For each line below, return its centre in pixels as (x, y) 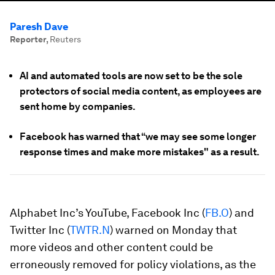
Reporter (28, 39)
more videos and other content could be (111, 247)
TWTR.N (90, 230)
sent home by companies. (78, 107)
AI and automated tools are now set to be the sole (131, 76)
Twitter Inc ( (40, 230)
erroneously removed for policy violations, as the (133, 264)
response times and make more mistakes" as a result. (140, 152)
